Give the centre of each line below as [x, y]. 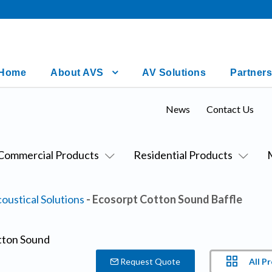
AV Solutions [174, 73]
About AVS [77, 73]
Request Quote [150, 261]
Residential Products [183, 155]
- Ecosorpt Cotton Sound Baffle [163, 199]
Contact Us [230, 109]
